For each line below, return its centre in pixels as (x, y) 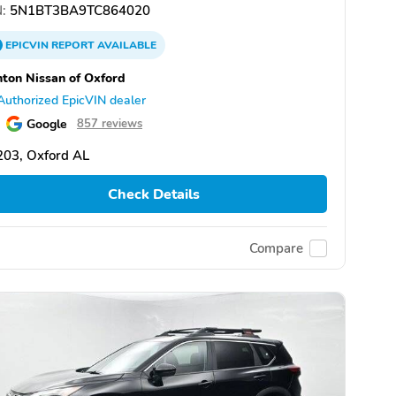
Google (47, 124)
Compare (276, 248)
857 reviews (110, 124)
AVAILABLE (126, 45)
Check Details (153, 194)
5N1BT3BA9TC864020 (78, 11)
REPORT (73, 45)
